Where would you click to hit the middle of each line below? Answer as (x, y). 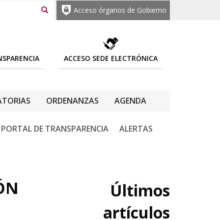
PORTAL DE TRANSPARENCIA (55, 129)
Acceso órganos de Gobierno (120, 10)
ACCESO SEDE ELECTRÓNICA (111, 58)
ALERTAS (136, 129)
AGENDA (130, 101)
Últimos (140, 190)
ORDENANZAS (72, 101)
